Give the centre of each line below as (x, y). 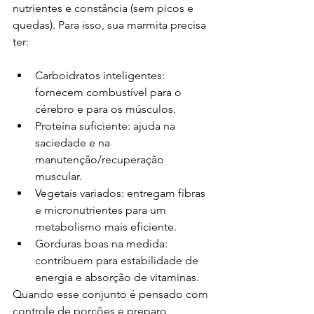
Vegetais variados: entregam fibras (122, 193)
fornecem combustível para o (110, 92)
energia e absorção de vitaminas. (117, 277)
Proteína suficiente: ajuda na (107, 126)
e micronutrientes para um (102, 210)
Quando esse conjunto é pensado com (112, 294)
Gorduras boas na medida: (103, 244)
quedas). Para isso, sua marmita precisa (111, 25)
